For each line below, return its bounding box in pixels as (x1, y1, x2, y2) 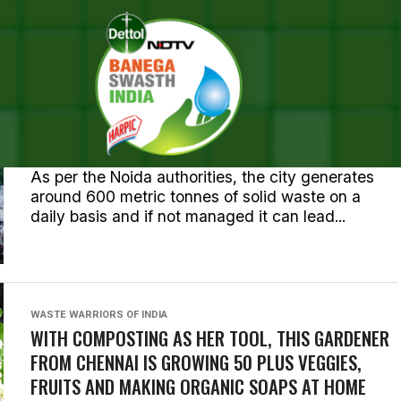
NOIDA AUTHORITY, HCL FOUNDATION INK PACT (30, 108, 365, 136)
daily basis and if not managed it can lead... (30, 207, 346, 226)
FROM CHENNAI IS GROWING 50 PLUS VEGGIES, (30, 348, 362, 376)
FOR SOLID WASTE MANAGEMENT (30, 132, 263, 160)
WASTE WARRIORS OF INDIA (30, 309, 167, 320)
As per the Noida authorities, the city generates (30, 167, 374, 186)
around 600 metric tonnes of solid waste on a (30, 187, 361, 206)
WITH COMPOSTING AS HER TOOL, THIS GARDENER (30, 324, 389, 352)
